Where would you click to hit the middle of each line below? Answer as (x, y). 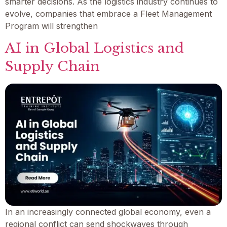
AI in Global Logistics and (94, 48)
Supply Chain (52, 66)
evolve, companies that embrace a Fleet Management (108, 13)
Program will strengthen (51, 26)
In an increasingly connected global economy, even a (108, 212)
